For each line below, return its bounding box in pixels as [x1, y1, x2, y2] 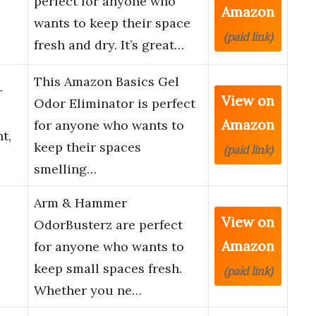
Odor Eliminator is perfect [34, 95, 195, 112]
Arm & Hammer [34, 195, 127, 212]
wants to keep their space [34, 15, 190, 32]
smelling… [34, 161, 97, 178]
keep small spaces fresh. [34, 260, 182, 277]
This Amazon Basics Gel [34, 73, 179, 90]
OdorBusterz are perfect [34, 217, 183, 233]
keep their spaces [34, 139, 141, 156]
